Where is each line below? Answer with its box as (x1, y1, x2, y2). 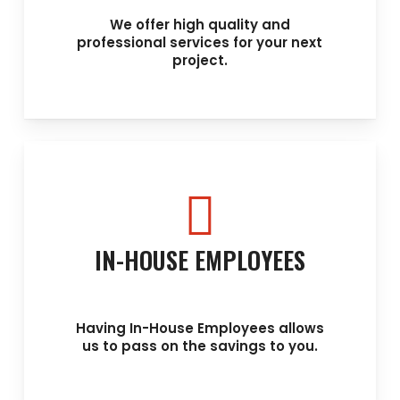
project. (171, 51, 228, 71)
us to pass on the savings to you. (81, 337, 318, 356)
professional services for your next (77, 33, 323, 53)
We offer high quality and (109, 15, 290, 35)
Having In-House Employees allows (75, 319, 324, 338)
